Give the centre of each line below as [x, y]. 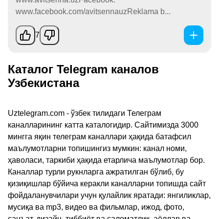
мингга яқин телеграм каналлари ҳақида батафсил [99, 136]
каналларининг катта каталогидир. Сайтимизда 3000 [103, 125]
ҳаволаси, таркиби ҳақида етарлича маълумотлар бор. [106, 160]
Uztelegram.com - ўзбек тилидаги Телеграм [85, 113]
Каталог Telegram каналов [83, 69]
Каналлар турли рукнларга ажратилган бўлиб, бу [96, 172]
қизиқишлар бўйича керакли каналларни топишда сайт [107, 183]
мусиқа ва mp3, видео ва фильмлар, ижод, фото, [96, 207]
